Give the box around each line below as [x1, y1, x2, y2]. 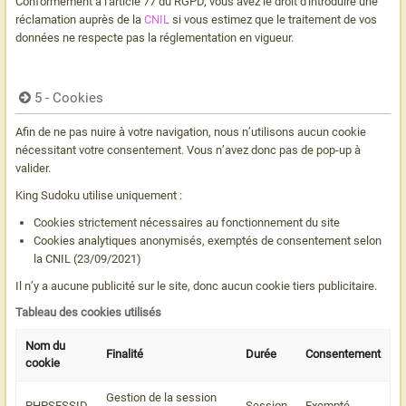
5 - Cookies [34, 90, 104, 106]
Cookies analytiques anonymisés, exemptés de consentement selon [34, 234, 382, 247]
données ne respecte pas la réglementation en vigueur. [15, 31, 294, 44]
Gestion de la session [106, 391, 217, 404]
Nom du [25, 339, 65, 353]
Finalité [106, 347, 143, 361]
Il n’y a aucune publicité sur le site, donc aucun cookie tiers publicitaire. [15, 279, 377, 293]
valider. [15, 161, 51, 175]
